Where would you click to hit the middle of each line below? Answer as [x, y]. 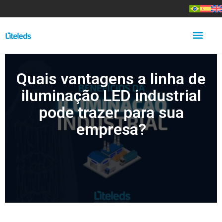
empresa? [111, 129]
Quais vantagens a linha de [111, 79]
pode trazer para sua [111, 112]
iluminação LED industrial [111, 95]
